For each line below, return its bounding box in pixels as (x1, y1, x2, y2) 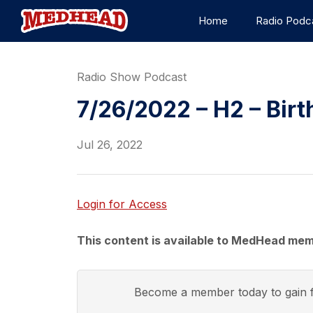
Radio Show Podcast (77, 70, 187, 84)
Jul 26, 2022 (77, 138, 143, 152)
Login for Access (77, 197, 167, 211)
